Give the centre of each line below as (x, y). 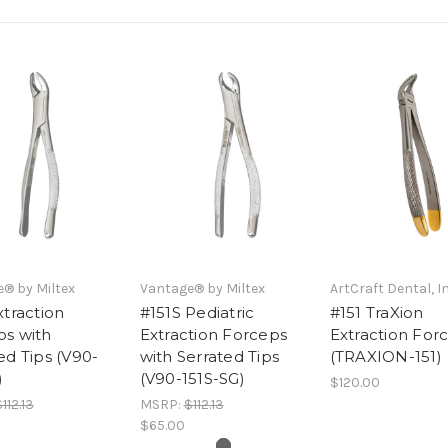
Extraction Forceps (213, 334)
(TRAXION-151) (385, 356)
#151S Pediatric (197, 312)
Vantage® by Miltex (202, 288)
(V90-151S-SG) (192, 378)
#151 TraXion (376, 312)
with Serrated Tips (209, 356)
